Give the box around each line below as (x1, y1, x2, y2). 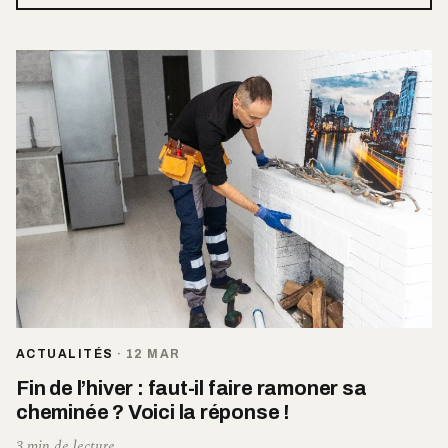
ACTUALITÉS (16, 346, 114, 361)
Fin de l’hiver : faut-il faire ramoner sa (16, 376, 367, 399)
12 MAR (125, 346, 181, 361)
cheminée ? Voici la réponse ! (16, 400, 291, 423)
